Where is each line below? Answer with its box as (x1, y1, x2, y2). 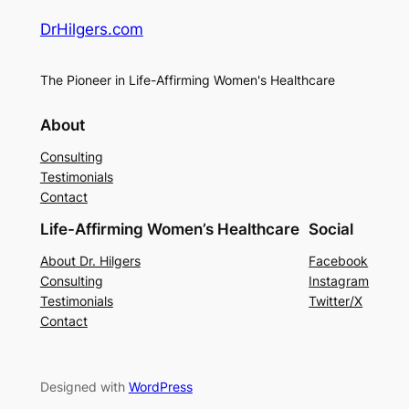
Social (309, 219, 354, 238)
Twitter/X (309, 292, 363, 309)
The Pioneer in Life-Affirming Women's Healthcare (39, 71, 335, 88)
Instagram (309, 272, 370, 288)
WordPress (128, 378, 193, 394)
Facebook (309, 252, 369, 268)
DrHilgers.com (39, 20, 143, 39)
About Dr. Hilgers (39, 252, 141, 268)
